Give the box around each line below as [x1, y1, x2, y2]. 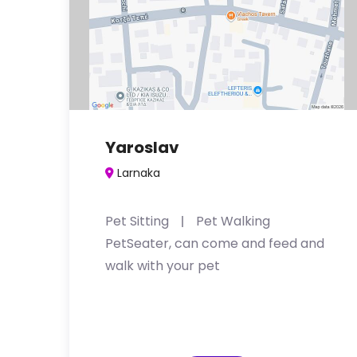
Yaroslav [105, 136, 179, 159]
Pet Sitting [105, 212, 169, 230]
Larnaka [117, 165, 160, 181]
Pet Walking [196, 212, 270, 230]
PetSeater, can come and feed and [105, 234, 324, 253]
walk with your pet [105, 257, 220, 275]
